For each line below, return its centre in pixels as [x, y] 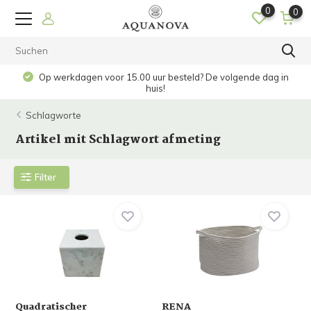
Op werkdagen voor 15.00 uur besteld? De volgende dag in [162, 77]
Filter [46, 177]
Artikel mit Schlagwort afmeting [118, 140]
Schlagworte [54, 115]
